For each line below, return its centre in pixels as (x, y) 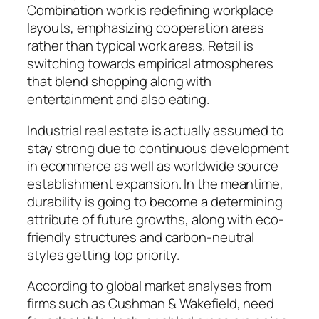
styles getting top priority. (104, 255)
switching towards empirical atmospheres (151, 64)
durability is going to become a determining (155, 201)
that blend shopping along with (119, 82)
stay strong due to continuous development (158, 148)
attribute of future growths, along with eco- (156, 219)
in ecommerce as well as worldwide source (153, 166)
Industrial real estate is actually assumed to (156, 130)
